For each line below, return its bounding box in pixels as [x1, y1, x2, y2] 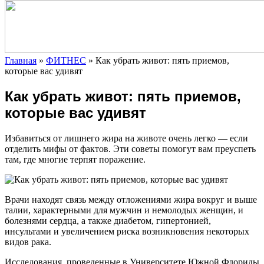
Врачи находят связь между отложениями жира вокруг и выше [5, 194, 257, 204]
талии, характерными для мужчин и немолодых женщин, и [5, 204, 243, 215]
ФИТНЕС [46, 55, 86, 65]
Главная [5, 55, 37, 65]
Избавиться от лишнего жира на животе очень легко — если [5, 133, 248, 143]
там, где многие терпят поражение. [5, 154, 146, 164]
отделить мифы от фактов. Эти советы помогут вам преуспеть [5, 143, 256, 154]
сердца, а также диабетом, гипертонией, [49, 215, 211, 226]
